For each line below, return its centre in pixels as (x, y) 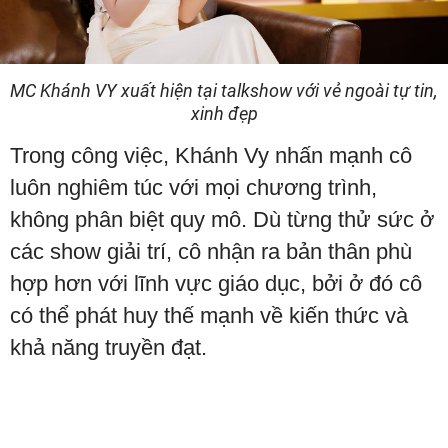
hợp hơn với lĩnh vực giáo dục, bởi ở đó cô (216, 284)
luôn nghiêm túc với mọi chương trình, (193, 188)
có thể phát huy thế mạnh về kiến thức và (209, 316)
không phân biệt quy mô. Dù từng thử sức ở (222, 220)
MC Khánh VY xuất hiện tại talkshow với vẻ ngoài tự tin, (224, 91)
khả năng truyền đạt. (108, 348)
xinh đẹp (224, 114)
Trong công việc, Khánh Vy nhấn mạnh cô (211, 156)
